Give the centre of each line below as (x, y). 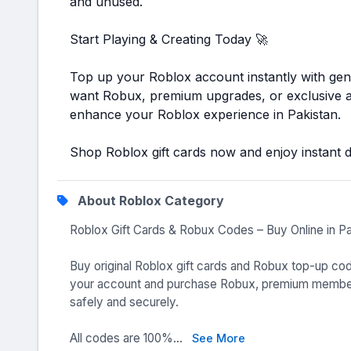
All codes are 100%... (128, 338)
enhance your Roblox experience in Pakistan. (205, 114)
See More (219, 338)
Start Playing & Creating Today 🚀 (169, 39)
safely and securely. (124, 302)
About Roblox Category (149, 201)
